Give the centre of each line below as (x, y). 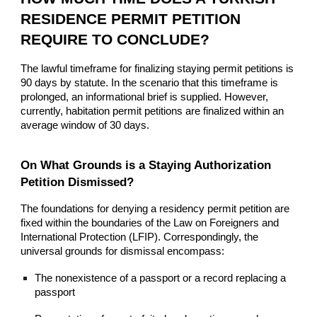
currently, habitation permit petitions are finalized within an (152, 111)
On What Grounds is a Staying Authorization (146, 165)
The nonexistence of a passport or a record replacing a (161, 278)
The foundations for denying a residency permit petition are (155, 209)
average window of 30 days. (85, 125)
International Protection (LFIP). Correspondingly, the (140, 237)
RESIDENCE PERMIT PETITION (131, 19)
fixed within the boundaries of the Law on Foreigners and (150, 223)
